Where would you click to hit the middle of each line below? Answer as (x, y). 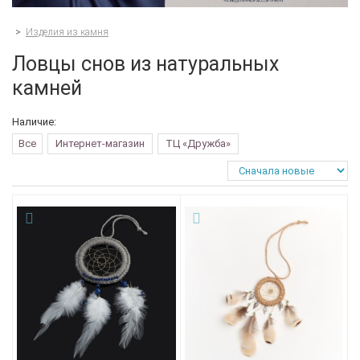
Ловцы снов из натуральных (145, 63)
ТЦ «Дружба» (198, 143)
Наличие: (34, 121)
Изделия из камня (67, 32)
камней (47, 88)
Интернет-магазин (100, 143)
